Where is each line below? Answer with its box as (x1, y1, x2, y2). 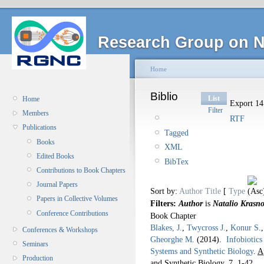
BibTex (164, 156, 189, 166)
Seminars (22, 240, 48, 249)
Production (22, 254, 53, 263)
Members (22, 109, 49, 118)
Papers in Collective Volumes (37, 194, 118, 203)
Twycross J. (187, 222, 226, 232)
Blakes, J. (150, 222, 182, 232)
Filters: (150, 198, 179, 208)
